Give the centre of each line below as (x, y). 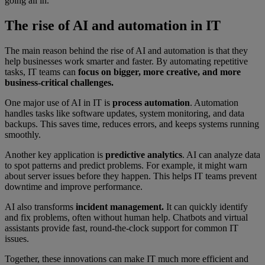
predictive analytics (144, 154)
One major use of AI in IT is (59, 102)
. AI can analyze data (221, 154)
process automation (151, 102)
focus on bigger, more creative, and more (158, 72)
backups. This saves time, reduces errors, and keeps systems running (132, 124)
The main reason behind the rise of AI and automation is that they (126, 50)
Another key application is (55, 154)
